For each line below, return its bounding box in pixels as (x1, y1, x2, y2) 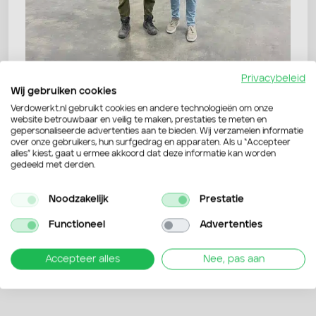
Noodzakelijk (48, 194, 109, 205)
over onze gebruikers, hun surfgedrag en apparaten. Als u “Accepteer (11, 138, 291, 147)
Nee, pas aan (202, 254, 265, 264)
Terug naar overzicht (28, 174, 140, 186)
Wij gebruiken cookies (11, 86, 116, 96)
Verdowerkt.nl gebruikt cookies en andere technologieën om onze (11, 104, 273, 113)
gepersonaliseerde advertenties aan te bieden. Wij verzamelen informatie (11, 127, 303, 135)
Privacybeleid (241, 73, 305, 83)
